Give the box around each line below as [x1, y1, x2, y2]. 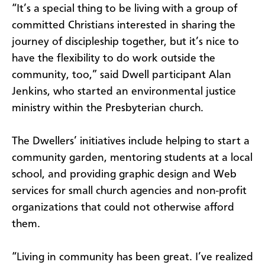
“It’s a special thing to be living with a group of [12, 3, 237, 14]
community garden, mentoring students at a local [12, 152, 253, 163]
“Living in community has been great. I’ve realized [12, 251, 253, 263]
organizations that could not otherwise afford [12, 202, 234, 213]
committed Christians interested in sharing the [12, 20, 235, 31]
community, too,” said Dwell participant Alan [12, 69, 231, 80]
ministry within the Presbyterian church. [12, 102, 203, 114]
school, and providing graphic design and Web [12, 169, 237, 180]
